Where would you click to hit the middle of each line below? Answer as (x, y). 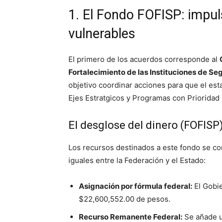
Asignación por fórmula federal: (136, 186)
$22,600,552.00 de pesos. (125, 199)
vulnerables (102, 34)
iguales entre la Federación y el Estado (136, 161)
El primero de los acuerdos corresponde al (144, 59)
